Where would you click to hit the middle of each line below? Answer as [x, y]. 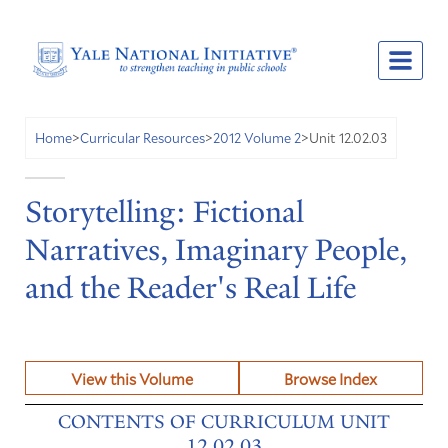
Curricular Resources [142, 138]
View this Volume [131, 378]
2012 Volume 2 [256, 138]
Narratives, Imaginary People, [215, 250]
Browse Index [331, 378]
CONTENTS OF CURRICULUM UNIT [224, 422]
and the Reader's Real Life [190, 288]
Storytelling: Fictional [164, 212]
